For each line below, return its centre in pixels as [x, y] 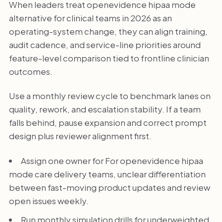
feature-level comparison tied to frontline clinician [109, 58]
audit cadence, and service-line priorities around [105, 44]
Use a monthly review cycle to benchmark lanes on [110, 96]
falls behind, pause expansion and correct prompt [108, 123]
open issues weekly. [49, 200]
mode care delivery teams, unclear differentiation [107, 174]
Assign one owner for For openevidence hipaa [112, 160]
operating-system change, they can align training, [108, 31]
